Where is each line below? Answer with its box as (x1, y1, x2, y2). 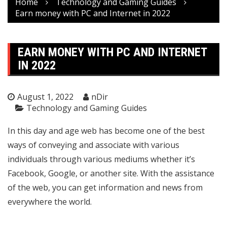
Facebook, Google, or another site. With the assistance (8, 168, 214, 179)
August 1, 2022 (17, 91, 73, 103)
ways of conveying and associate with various (8, 139, 179, 151)
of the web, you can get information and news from (8, 182, 203, 194)
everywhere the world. (8, 196, 92, 208)
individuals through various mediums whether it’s (8, 154, 195, 165)
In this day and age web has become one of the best (8, 125, 205, 137)
